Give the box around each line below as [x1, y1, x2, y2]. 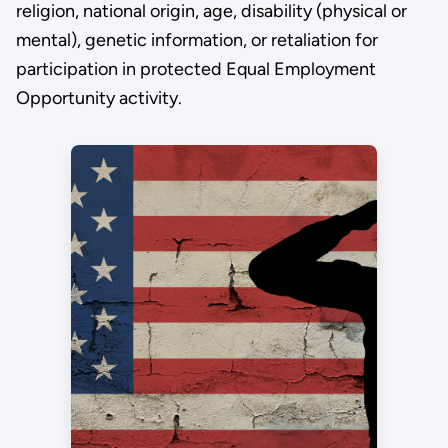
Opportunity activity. [15, 87, 182, 110]
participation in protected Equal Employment [15, 58, 376, 81]
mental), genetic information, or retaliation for [15, 29, 378, 52]
